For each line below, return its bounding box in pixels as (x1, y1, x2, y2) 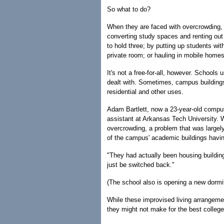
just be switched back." (107, 161, 174, 168)
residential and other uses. (107, 88, 183, 95)
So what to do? (107, 5, 150, 13)
